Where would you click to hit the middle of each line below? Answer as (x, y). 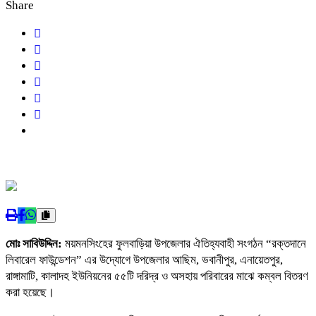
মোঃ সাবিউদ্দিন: (35, 243)
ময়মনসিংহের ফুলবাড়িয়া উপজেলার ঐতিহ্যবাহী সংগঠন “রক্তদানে (186, 243)
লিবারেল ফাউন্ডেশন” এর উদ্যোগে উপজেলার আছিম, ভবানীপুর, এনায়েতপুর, (144, 260)
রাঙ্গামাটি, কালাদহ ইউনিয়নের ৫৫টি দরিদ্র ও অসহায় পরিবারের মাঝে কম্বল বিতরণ (157, 276)
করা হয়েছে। (30, 292)
